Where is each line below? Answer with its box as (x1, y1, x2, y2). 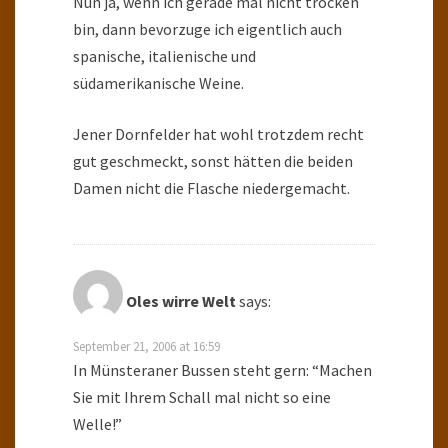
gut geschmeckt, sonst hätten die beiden (73, 151, 353, 172)
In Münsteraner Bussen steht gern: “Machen (73, 360, 372, 381)
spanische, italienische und (73, 46, 256, 67)
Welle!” (73, 414, 122, 435)
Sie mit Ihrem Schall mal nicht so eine (73, 387, 331, 408)
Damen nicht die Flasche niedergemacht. (73, 178, 350, 199)
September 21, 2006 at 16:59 (73, 338, 220, 355)
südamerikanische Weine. (73, 73, 244, 94)
